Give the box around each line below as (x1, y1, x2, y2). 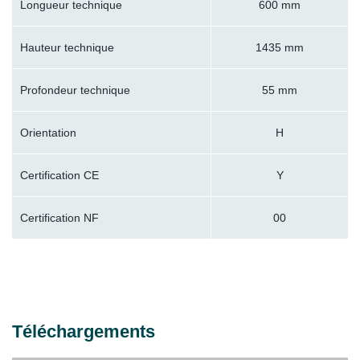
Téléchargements (12, 321, 155, 342)
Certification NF (20, 211, 99, 225)
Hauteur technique (20, 41, 114, 55)
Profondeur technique (20, 84, 130, 97)
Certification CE (20, 169, 99, 182)
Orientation (20, 126, 76, 140)
